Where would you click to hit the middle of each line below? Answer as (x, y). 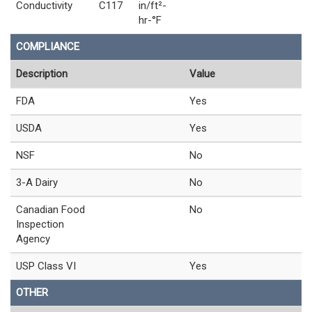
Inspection (40, 224)
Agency (33, 239)
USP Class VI (46, 266)
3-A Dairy (37, 182)
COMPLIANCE (48, 46)
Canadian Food (50, 209)
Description (42, 73)
